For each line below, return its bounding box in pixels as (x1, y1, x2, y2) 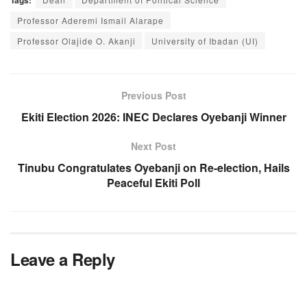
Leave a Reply (10, 247, 115, 271)
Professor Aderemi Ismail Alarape (17, 14, 164, 26)
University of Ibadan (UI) (151, 34, 258, 47)
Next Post (131, 138, 176, 153)
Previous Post (121, 88, 186, 102)
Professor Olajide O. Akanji (17, 34, 136, 47)
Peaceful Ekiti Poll (107, 174, 200, 191)
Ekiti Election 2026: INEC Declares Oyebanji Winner (21, 108, 286, 125)
